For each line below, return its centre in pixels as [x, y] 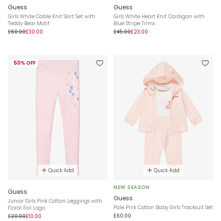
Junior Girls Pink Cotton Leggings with [55, 201]
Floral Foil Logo [26, 208]
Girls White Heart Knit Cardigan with [159, 17]
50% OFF [25, 63]
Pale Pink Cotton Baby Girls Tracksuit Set [163, 207]
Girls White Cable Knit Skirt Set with [52, 17]
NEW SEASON [131, 187]
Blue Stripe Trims [134, 24]
